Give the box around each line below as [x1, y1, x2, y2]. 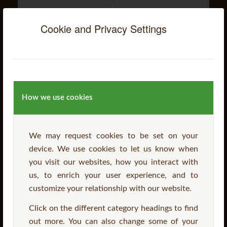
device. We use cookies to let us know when [29, 144, 198, 153]
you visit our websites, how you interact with [29, 158, 198, 166]
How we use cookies [22, 93, 93, 101]
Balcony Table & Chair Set [25, 12, 120, 24]
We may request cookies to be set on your [29, 131, 198, 140]
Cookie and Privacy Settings [40, 21, 167, 36]
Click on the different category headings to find [29, 204, 198, 213]
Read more [102, 60, 131, 66]
